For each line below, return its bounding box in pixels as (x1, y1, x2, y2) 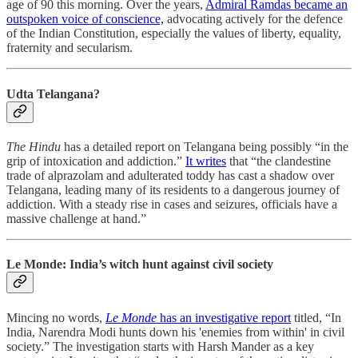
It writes (185, 154, 226, 168)
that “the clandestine (226, 154, 331, 168)
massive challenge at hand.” (6, 212, 146, 225)
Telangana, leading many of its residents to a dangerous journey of (6, 183, 340, 197)
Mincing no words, (6, 310, 105, 324)
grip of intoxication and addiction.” (6, 154, 185, 168)
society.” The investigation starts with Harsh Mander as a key (6, 339, 314, 353)
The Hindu (6, 140, 61, 153)
